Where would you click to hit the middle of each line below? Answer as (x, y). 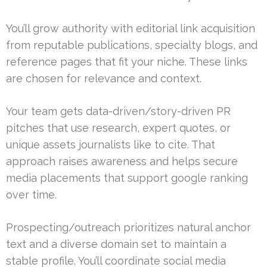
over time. (31, 195)
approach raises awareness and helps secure (122, 162)
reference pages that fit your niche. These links (127, 62)
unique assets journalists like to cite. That (111, 145)
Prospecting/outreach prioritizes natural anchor (128, 228)
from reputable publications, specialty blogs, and (132, 45)
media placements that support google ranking (127, 178)
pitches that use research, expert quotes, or (118, 128)
